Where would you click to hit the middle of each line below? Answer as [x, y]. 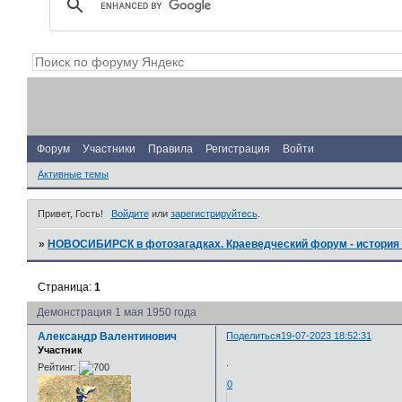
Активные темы [73, 175]
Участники [109, 149]
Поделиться [254, 336]
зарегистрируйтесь [214, 213]
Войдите [130, 213]
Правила [170, 149]
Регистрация [238, 149]
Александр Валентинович [107, 337]
